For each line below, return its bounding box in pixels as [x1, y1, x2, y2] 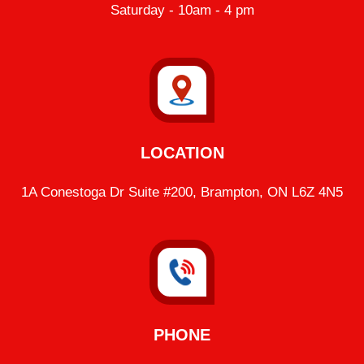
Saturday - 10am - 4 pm [110, 2, 254, 18]
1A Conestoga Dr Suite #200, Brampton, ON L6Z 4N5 [21, 184, 343, 200]
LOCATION [140, 144, 224, 162]
